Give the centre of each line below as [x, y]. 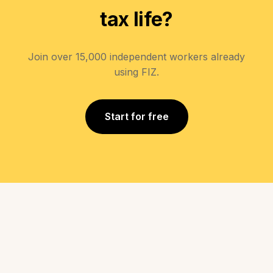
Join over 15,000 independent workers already [136, 56]
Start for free [136, 116]
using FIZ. [136, 72]
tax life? [136, 19]
